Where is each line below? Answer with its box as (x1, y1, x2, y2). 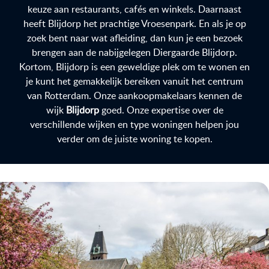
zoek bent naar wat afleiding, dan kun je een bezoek (26, 31, 243, 44)
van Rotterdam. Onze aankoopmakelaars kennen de (27, 89, 242, 102)
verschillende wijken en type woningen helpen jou (30, 118, 239, 131)
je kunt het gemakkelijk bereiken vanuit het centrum (26, 74, 243, 88)
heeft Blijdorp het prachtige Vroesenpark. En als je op (23, 17, 246, 30)
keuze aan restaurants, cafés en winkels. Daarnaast (28, 2, 241, 16)
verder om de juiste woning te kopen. (56, 132, 213, 145)
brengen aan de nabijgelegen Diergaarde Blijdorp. (32, 46, 237, 59)
